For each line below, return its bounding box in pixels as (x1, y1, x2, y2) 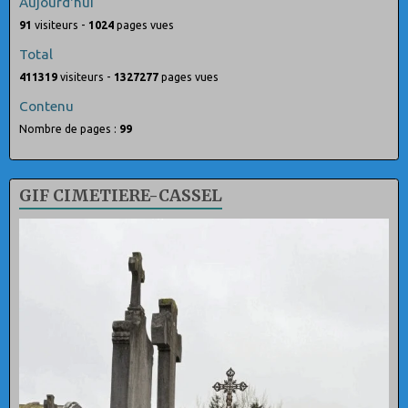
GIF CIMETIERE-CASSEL (19, 185, 222, 206)
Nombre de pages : (19, 122, 119, 135)
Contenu (19, 97, 74, 114)
